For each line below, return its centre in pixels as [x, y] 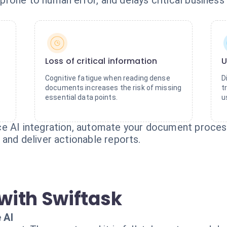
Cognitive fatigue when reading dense [108, 78]
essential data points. [81, 97]
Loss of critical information [101, 61]
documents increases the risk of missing [113, 88]
